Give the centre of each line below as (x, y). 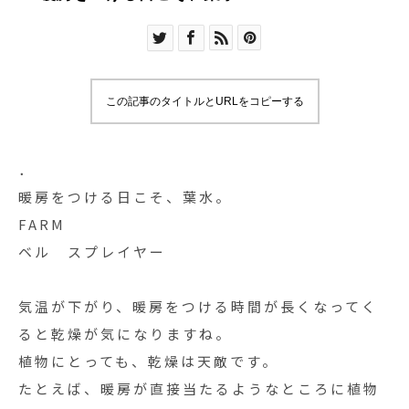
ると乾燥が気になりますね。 (125, 334)
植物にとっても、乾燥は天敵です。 (148, 361)
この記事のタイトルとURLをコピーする (204, 101)
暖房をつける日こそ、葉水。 (125, 197)
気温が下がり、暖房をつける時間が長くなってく (198, 306)
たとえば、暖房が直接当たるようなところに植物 (199, 388)
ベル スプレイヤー (100, 252)
